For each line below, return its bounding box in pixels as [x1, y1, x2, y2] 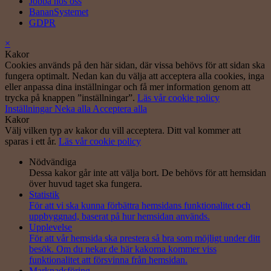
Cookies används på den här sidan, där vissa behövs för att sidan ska [5, 60, 265, 71]
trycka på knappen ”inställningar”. [5, 93, 137, 103]
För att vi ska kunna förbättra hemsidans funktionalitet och [29, 200, 250, 211]
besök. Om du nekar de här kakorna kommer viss [29, 244, 217, 255]
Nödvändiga [29, 157, 76, 168]
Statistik [29, 189, 59, 200]
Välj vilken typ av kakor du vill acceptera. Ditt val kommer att [5, 125, 241, 136]
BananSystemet [29, 7, 88, 18]
